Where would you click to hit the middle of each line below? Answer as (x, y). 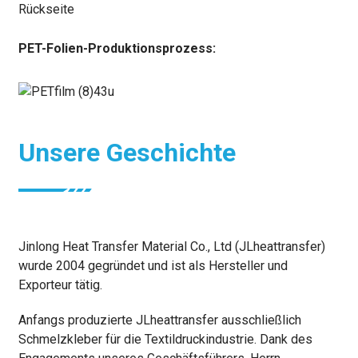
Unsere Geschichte (127, 153)
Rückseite (46, 10)
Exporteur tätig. (60, 285)
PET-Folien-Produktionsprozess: (117, 49)
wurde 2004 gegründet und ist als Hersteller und (153, 266)
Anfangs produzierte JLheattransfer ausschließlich (159, 320)
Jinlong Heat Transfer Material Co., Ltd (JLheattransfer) (171, 247)
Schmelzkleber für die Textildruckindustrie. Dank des (165, 340)
